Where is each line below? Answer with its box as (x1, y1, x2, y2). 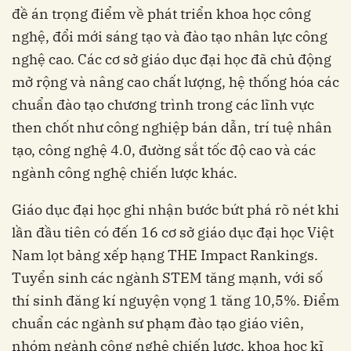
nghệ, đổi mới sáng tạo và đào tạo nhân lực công (12, 27, 327, 46)
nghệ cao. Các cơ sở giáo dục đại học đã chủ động (12, 50, 331, 69)
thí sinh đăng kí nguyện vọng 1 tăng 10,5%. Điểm (12, 291, 339, 310)
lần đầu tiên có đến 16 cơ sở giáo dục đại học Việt (12, 223, 334, 242)
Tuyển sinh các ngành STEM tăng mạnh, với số (12, 269, 323, 288)
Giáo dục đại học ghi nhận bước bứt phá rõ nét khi (12, 201, 339, 219)
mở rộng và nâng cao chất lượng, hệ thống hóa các (12, 73, 339, 92)
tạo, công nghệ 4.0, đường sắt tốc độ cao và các (12, 141, 316, 160)
